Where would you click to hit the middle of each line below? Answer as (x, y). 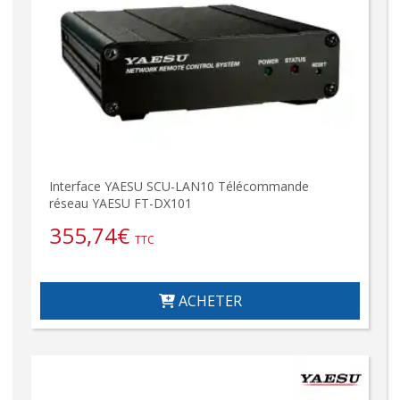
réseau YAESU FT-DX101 (121, 203)
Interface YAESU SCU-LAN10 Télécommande (179, 186)
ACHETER (208, 300)
